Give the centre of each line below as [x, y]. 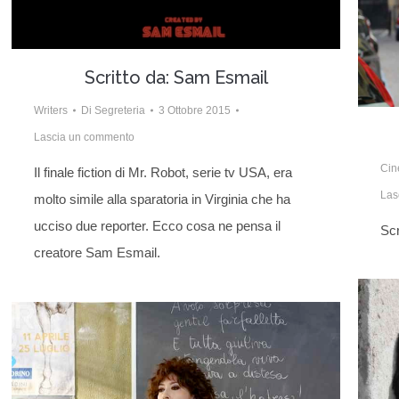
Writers [51, 111]
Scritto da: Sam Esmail [176, 78]
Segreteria [120, 111]
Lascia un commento [84, 138]
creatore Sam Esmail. [97, 253]
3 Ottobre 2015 [195, 111]
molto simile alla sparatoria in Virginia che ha [162, 199]
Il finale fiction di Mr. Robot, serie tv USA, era [163, 173]
